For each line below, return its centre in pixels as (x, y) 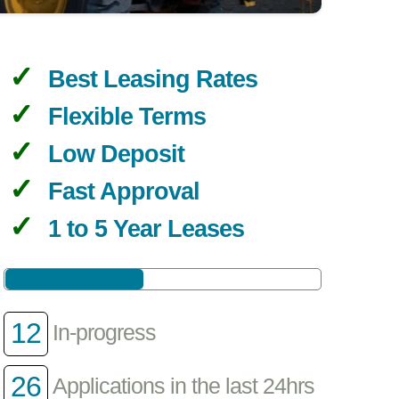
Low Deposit (116, 155)
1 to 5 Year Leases (146, 229)
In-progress (105, 333)
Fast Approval (123, 192)
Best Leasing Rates (152, 80)
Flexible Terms (126, 117)
